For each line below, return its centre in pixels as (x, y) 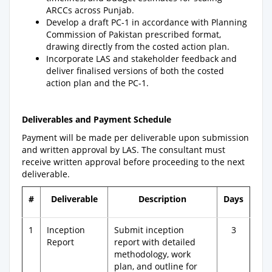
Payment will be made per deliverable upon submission (135, 138)
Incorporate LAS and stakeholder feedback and (141, 59)
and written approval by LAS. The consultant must (124, 150)
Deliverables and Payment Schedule (97, 119)
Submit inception (149, 230)
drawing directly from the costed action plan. (138, 46)
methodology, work (152, 254)
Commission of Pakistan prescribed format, (134, 34)
